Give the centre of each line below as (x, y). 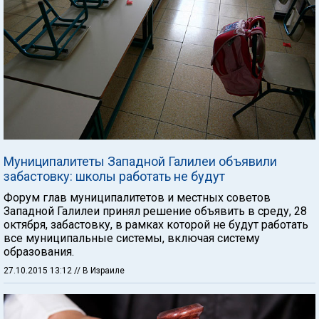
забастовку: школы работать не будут (114, 176)
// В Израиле (99, 271)
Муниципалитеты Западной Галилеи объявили (140, 161)
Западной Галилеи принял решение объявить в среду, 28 (155, 211)
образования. (39, 252)
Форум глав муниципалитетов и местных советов (137, 198)
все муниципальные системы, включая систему (132, 238)
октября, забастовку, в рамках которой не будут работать (156, 225)
